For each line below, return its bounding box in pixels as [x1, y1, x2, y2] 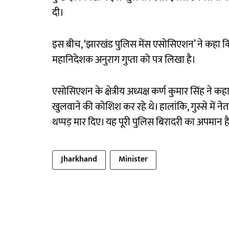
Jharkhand [61, 152, 97, 167]
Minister [119, 152, 148, 167]
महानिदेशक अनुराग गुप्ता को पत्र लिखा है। [52, 51, 196, 69]
